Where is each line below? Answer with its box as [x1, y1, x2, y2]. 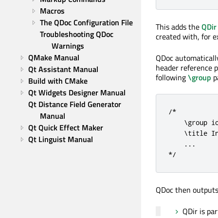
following [156, 72, 188, 84]
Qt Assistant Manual [28, 63, 98, 75]
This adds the [156, 21, 201, 33]
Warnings [52, 40, 84, 52]
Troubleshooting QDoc [40, 28, 113, 40]
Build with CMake [28, 75, 88, 87]
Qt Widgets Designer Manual [28, 87, 126, 98]
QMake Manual [28, 52, 79, 63]
